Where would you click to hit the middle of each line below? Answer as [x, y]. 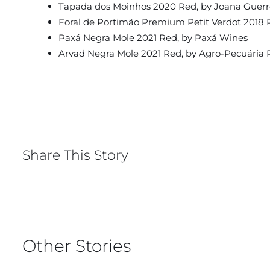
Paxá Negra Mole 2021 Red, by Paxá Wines [153, 38]
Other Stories [76, 246]
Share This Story [75, 155]
